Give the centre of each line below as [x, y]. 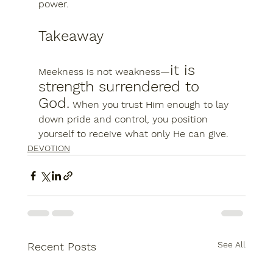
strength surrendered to [121, 87]
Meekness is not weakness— [104, 72]
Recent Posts [62, 246]
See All [232, 244]
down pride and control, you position [124, 119]
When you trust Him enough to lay [150, 105]
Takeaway [71, 36]
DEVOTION [48, 148]
